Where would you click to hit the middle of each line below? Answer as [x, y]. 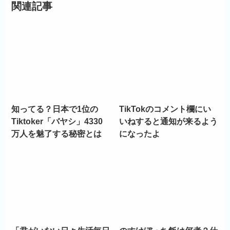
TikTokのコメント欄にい [165, 109]
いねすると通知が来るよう [169, 121]
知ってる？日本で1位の [55, 109]
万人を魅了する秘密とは [57, 133]
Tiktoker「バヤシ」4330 [57, 121]
